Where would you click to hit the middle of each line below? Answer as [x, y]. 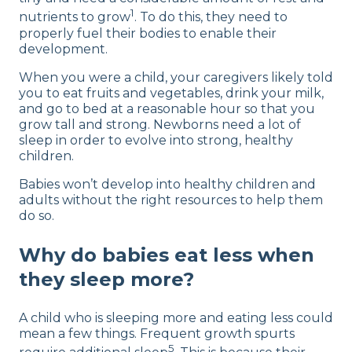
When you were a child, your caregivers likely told [176, 77]
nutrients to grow [75, 17]
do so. [37, 215]
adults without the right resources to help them [171, 200]
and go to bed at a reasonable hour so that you [167, 108]
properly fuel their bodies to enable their [148, 33]
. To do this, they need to [211, 17]
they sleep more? [106, 279]
